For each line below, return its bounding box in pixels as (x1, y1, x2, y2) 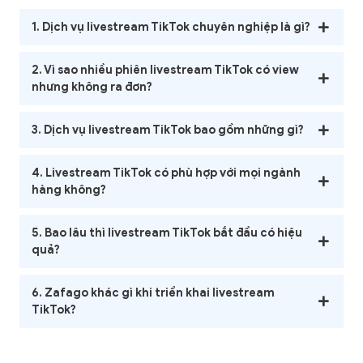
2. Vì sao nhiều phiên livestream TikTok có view (32, 62, 299, 78)
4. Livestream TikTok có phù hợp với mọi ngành (32, 165, 301, 181)
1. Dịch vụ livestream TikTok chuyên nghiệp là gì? (32, 19, 310, 35)
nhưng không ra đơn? (32, 79, 152, 95)
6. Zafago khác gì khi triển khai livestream (32, 285, 275, 301)
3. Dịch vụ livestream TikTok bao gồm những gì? (32, 122, 304, 138)
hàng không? (32, 182, 106, 198)
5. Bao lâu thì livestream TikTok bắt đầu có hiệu (32, 225, 302, 241)
